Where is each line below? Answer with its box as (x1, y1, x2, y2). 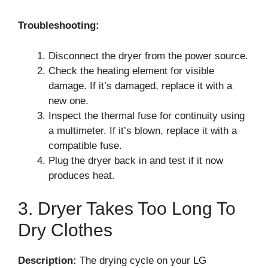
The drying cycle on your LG (77, 255, 206, 266)
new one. (48, 95, 89, 106)
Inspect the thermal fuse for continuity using (48, 109, 245, 121)
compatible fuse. (48, 139, 122, 151)
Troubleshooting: (18, 20, 99, 31)
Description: (18, 255, 77, 266)
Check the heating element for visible (48, 65, 214, 77)
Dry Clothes (18, 220, 112, 240)
